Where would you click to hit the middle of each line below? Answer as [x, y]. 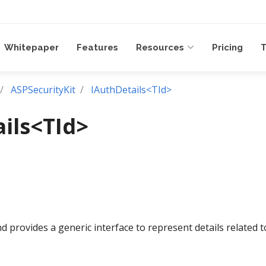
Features [97, 47]
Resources [160, 47]
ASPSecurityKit [43, 90]
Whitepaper [31, 47]
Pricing [227, 47]
